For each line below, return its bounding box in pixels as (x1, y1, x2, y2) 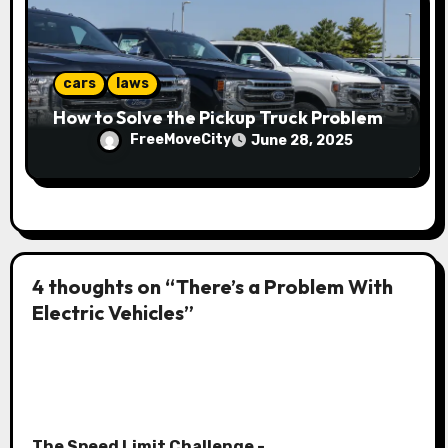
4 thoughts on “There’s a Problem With (31, 274, 393, 300)
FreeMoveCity (129, 130, 231, 148)
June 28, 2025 (250, 131, 353, 149)
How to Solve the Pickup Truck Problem (53, 105, 384, 129)
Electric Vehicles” (31, 300, 194, 326)
